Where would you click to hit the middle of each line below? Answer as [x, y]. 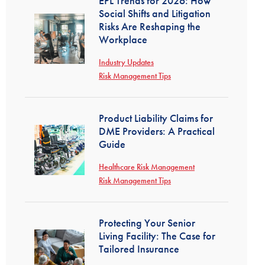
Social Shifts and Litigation [155, 13]
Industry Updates [126, 62]
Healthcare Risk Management [147, 167]
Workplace [123, 39]
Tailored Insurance [139, 249]
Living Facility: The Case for [157, 236]
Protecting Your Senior [147, 223]
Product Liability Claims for [156, 118]
